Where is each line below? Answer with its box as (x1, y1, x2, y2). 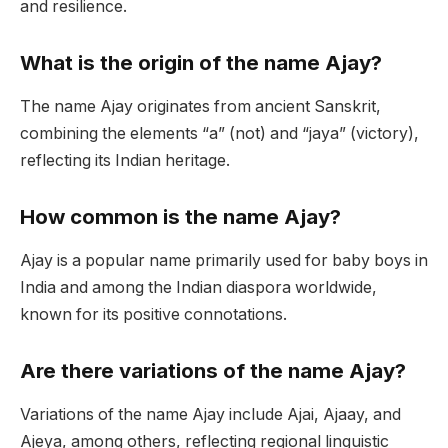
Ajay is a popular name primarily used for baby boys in (20, 251, 428, 271)
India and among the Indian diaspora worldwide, (20, 278, 377, 298)
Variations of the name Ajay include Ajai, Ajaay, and (20, 405, 401, 425)
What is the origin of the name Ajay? (20, 49, 382, 75)
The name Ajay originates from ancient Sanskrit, (20, 97, 381, 117)
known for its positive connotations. (20, 305, 287, 325)
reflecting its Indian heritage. (20, 151, 230, 171)
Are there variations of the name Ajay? (20, 357, 406, 383)
